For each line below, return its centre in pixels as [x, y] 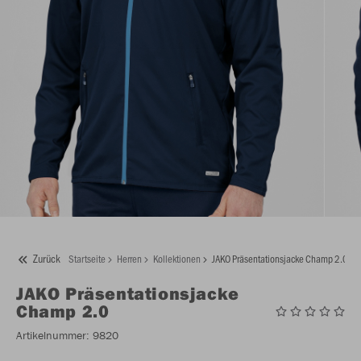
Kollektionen [177, 259]
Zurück [47, 259]
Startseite [87, 259]
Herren [129, 259]
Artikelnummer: [53, 336]
